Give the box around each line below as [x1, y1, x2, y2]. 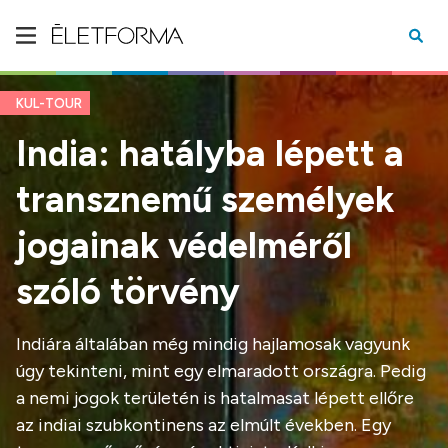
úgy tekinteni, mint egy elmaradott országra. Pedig [16, 360, 426, 382]
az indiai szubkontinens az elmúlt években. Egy [16, 414, 391, 436]
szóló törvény [16, 270, 240, 313]
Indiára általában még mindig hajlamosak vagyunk [16, 333, 410, 355]
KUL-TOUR [16, 96, 82, 112]
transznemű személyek [16, 178, 394, 221]
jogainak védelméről [16, 224, 352, 267]
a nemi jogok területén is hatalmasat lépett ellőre [16, 387, 414, 409]
